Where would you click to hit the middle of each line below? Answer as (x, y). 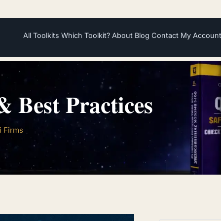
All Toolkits (41, 35)
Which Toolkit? (86, 35)
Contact (165, 35)
